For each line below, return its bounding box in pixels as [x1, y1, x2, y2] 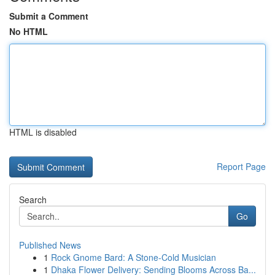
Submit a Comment [9, 10, 88, 22]
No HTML [9, 25, 48, 37]
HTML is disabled [9, 126, 77, 138]
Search [19, 193, 47, 206]
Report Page [217, 160, 266, 172]
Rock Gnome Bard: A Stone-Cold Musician [51, 251, 216, 263]
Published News [19, 239, 81, 251]
